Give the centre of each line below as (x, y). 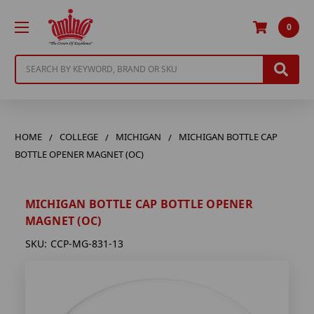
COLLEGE (79, 136)
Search (31, 62)
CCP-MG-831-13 (87, 244)
